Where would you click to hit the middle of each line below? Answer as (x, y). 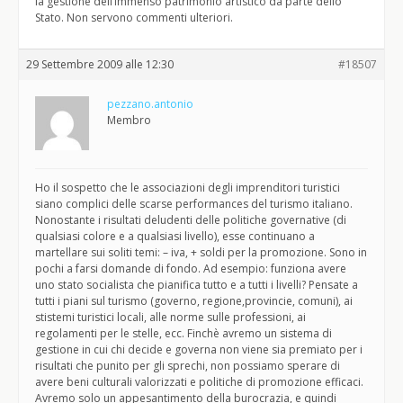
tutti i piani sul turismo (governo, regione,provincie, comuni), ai (194, 301)
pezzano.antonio (150, 104)
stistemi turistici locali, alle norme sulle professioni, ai (170, 317)
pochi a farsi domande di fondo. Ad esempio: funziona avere (191, 269)
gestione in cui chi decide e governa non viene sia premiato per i (199, 349)
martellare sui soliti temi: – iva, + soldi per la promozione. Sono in (201, 252)
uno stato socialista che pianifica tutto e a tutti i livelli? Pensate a (197, 285)
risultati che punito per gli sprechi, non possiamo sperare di (188, 366)
